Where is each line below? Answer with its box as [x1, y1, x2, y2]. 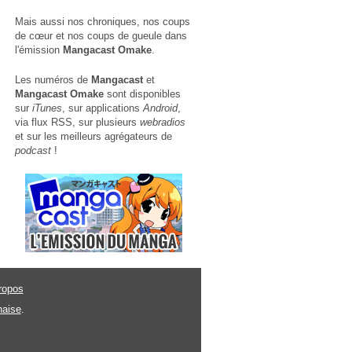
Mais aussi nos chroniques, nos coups [15, 16, 190, 27]
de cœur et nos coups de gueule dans [15, 30, 187, 42]
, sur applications [62, 102, 143, 114]
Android [143, 102, 178, 114]
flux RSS [31, 116, 72, 128]
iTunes [32, 102, 62, 114]
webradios [140, 116, 185, 128]
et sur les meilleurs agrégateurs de [15, 130, 172, 142]
